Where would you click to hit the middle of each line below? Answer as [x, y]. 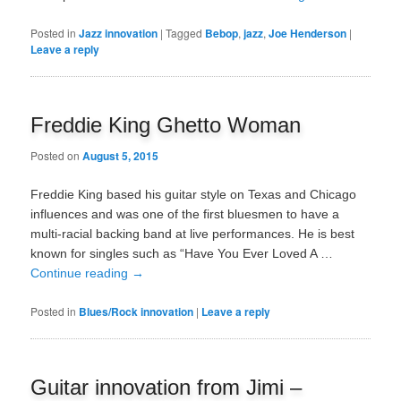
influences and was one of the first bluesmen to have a [185, 214]
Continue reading [81, 273]
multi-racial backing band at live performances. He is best [193, 234]
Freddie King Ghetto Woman [166, 125]
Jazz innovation [119, 34]
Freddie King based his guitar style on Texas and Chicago [194, 195]
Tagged [184, 33]
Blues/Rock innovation [137, 311]
